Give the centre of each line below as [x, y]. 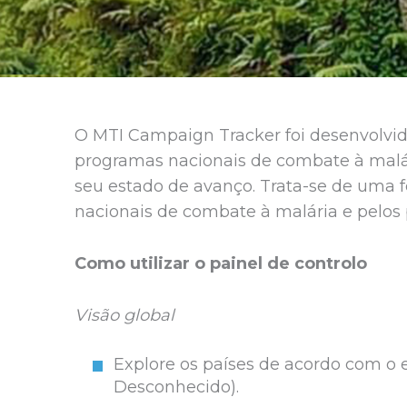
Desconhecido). [176, 387]
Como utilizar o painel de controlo [221, 263]
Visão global [124, 315]
